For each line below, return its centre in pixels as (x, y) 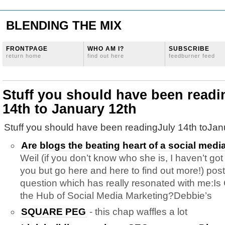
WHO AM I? (106, 49)
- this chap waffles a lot (137, 212)
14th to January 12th (70, 109)
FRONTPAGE (27, 49)
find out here (106, 56)
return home (24, 56)
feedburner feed (192, 56)
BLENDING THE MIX (64, 25)
